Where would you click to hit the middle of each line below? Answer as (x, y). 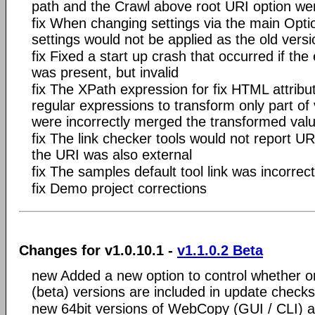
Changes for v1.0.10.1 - (98, 250)
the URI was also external (112, 155)
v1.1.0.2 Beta (220, 250)
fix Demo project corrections (119, 188)
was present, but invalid (105, 72)
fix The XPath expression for (122, 89)
